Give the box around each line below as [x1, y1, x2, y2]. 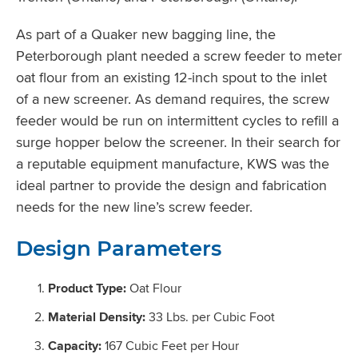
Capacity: [48, 336, 101, 355]
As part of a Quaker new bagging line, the [16, 23, 276, 44]
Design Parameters [16, 235, 221, 261]
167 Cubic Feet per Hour [101, 336, 239, 355]
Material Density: [48, 307, 145, 326]
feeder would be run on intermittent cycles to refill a [16, 109, 339, 130]
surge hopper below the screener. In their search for [16, 131, 340, 152]
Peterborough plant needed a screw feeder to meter [16, 45, 342, 66]
